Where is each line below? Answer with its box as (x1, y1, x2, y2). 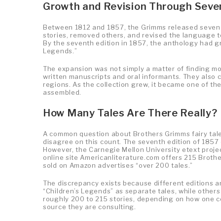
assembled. (43, 88, 81, 96)
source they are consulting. (43, 202, 136, 211)
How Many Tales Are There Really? (43, 107, 218, 119)
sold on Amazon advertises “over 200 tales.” (43, 161, 193, 169)
